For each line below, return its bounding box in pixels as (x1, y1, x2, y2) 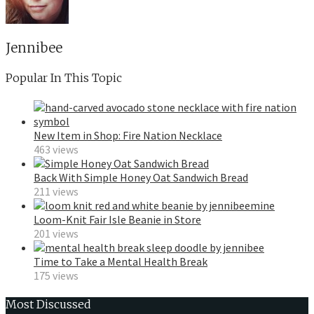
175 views (34, 268, 78, 282)
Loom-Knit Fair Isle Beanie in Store (34, 212, 201, 226)
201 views (34, 226, 78, 240)
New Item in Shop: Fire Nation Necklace (34, 128, 222, 142)
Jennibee (6, 40, 62, 57)
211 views (34, 184, 78, 198)
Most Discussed (6, 296, 91, 311)
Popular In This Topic (6, 71, 122, 86)
